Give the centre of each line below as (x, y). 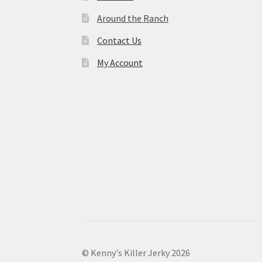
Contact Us (119, 41)
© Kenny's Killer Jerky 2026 (136, 253)
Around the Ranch (132, 18)
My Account (120, 63)
